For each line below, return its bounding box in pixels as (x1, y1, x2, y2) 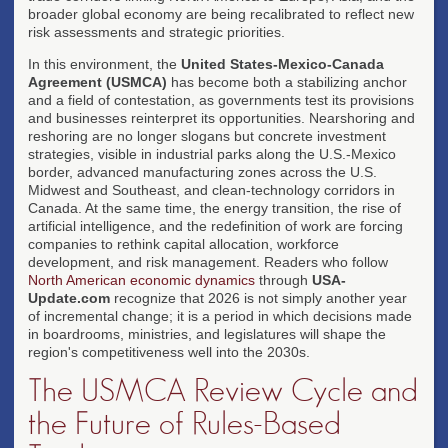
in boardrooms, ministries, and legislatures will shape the (28, 325, 386, 342)
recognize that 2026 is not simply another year (110, 289, 407, 306)
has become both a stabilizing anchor (167, 73, 407, 90)
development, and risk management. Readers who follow (28, 253, 388, 270)
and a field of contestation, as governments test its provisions (28, 91, 414, 108)
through (255, 271, 312, 288)
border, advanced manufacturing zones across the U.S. (28, 163, 377, 180)
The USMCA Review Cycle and (28, 374, 418, 407)
